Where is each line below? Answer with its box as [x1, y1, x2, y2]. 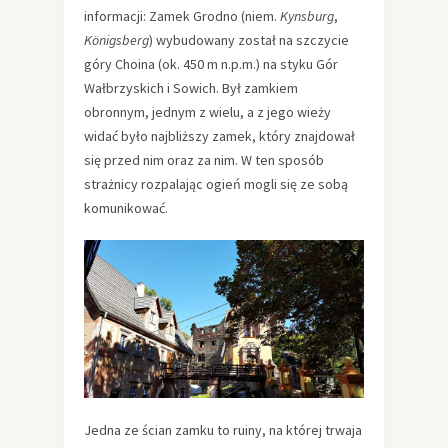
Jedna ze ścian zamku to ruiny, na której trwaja [84, 420, 362, 439]
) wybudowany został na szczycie [149, 31, 349, 50]
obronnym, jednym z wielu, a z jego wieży [84, 103, 331, 122]
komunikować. [84, 199, 168, 218]
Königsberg [84, 31, 149, 50]
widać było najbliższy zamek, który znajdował [84, 127, 355, 146]
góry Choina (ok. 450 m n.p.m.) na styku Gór [84, 55, 338, 74]
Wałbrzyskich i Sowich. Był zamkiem [84, 79, 298, 98]
